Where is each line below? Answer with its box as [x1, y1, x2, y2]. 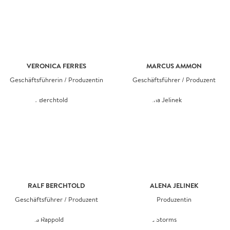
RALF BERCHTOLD [27, 181, 85, 190]
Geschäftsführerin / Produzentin [9, 75, 103, 84]
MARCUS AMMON [146, 61, 202, 70]
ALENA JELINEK [149, 181, 198, 190]
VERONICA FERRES [26, 61, 86, 70]
